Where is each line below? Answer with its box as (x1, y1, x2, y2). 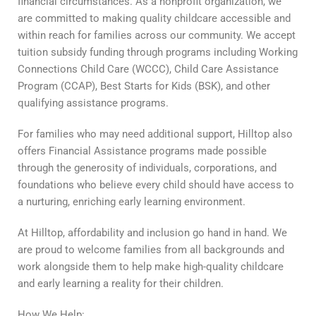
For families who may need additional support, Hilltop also (18, 128, 293, 141)
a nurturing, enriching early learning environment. (18, 195, 245, 209)
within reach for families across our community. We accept (18, 29, 296, 42)
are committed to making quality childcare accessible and (18, 12, 291, 25)
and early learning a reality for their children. (18, 277, 224, 291)
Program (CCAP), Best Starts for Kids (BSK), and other (18, 80, 270, 93)
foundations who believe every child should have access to (18, 178, 294, 192)
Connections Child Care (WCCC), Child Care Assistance (18, 63, 279, 76)
